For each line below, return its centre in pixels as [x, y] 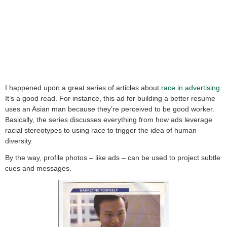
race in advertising [191, 88]
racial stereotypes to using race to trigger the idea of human [101, 130]
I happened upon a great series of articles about [83, 88]
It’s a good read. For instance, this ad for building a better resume [110, 99]
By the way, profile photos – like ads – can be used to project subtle [113, 158]
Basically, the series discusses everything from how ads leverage [109, 120]
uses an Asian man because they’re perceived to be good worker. [111, 109]
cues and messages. [38, 168]
